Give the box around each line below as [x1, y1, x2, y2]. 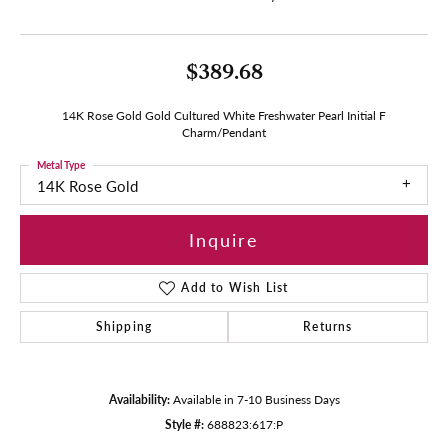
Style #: [165, 415, 204, 432]
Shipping [95, 317, 153, 335]
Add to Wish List [181, 278, 289, 296]
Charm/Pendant [182, 123, 266, 140]
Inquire [189, 227, 259, 253]
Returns [303, 317, 353, 335]
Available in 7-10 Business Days [172, 390, 340, 407]
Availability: [108, 390, 170, 407]
